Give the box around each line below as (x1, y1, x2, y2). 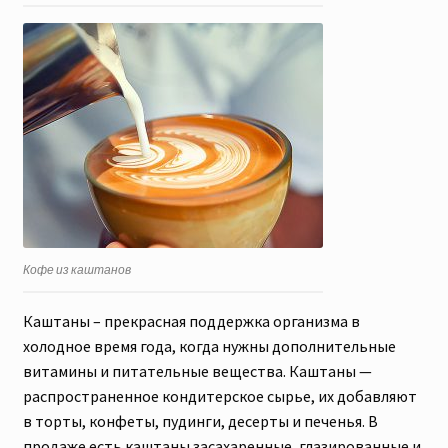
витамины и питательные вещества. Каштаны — (22, 361, 372, 382)
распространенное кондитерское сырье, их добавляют (22, 386, 417, 407)
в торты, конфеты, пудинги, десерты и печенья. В (22, 411, 378, 432)
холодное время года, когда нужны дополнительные (22, 336, 396, 357)
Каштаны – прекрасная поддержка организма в (22, 311, 360, 332)
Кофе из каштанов (22, 262, 131, 278)
